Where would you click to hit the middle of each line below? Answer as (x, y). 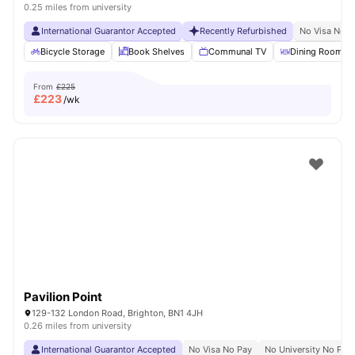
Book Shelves (157, 52)
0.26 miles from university (78, 326)
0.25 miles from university (78, 7)
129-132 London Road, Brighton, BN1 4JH (117, 313)
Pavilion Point (63, 297)
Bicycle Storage (73, 52)
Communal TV (237, 52)
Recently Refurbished (243, 31)
